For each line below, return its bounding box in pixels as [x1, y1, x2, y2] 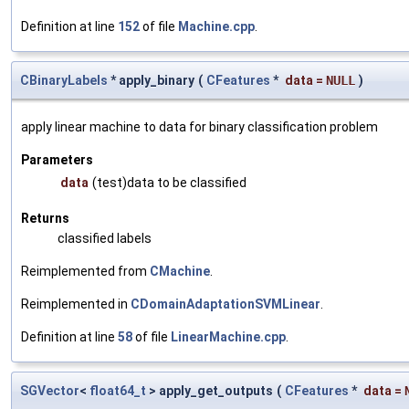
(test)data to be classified [92, 174, 246, 190]
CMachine [150, 263, 210, 278]
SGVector [20, 383, 79, 398]
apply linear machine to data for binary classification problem [21, 119, 378, 134]
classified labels [58, 230, 152, 246]
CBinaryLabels [20, 72, 108, 88]
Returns [21, 210, 69, 225]
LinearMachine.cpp [171, 329, 286, 344]
